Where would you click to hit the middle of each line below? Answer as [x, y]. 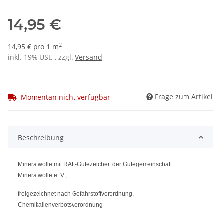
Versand [89, 57]
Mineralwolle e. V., [42, 175]
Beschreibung [41, 137]
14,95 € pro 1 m [33, 47]
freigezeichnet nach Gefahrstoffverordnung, [76, 194]
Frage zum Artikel [184, 96]
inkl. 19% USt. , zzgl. [41, 57]
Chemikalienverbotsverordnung [60, 204]
